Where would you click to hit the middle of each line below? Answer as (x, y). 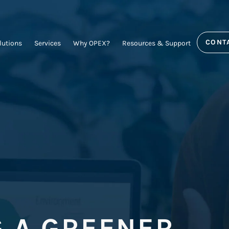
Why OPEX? (91, 43)
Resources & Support (156, 43)
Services (47, 43)
